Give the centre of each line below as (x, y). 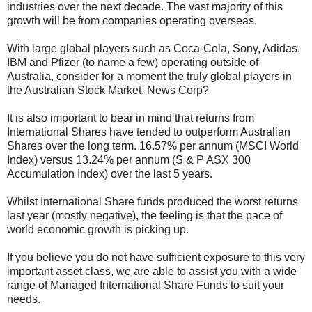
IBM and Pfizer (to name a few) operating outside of (133, 63)
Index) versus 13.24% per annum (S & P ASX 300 (129, 160)
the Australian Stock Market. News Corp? (108, 91)
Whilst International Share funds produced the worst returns (153, 202)
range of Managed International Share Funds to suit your (146, 286)
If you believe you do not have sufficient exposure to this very (156, 258)
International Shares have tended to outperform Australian (149, 132)
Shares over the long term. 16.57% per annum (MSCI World (153, 146)
